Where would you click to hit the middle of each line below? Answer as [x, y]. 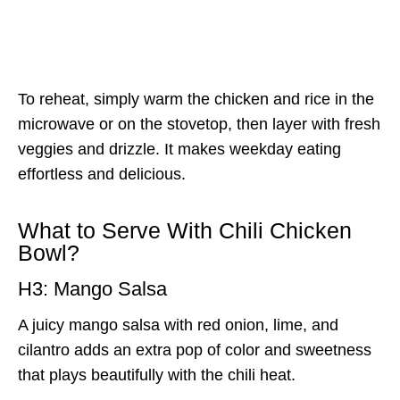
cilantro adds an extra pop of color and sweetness [195, 350]
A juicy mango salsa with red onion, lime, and [178, 325]
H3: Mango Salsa [92, 288]
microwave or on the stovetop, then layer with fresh [199, 124]
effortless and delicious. [102, 174]
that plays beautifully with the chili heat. [157, 375]
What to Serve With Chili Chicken [185, 231]
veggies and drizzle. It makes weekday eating [179, 149]
